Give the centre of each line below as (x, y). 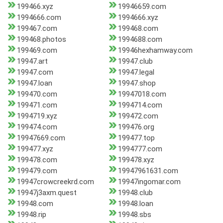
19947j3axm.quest (47, 193)
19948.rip (32, 215)
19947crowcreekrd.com (56, 182)
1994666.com (39, 18)
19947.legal (136, 72)
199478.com (37, 160)
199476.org (136, 127)
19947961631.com (148, 171)
